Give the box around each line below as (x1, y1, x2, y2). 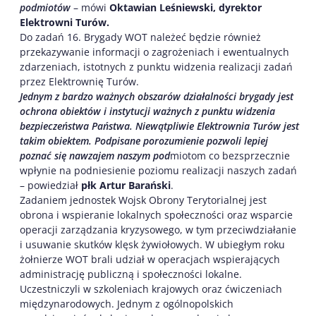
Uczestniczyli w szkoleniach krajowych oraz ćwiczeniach (20, 281, 282, 296)
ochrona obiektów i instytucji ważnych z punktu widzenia (20, 104, 275, 118)
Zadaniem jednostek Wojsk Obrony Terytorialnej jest (20, 193, 267, 207)
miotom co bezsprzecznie (170, 148, 290, 162)
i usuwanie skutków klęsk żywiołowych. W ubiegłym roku (20, 237, 285, 251)
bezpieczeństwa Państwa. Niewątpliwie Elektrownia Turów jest (20, 119, 299, 133)
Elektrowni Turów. (20, 15, 109, 29)
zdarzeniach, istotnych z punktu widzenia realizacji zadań (20, 59, 293, 73)
